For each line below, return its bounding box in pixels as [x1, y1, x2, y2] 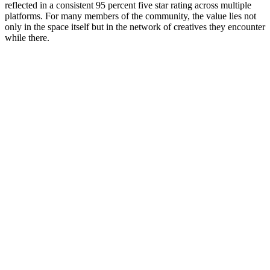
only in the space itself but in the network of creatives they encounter [5, 22, 265, 33]
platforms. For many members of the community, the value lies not [5, 11, 256, 22]
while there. [5, 33, 49, 43]
